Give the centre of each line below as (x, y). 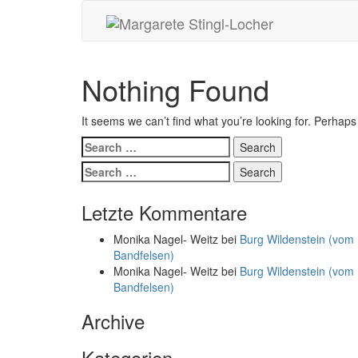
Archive (113, 321)
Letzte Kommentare (164, 212)
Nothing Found (175, 89)
